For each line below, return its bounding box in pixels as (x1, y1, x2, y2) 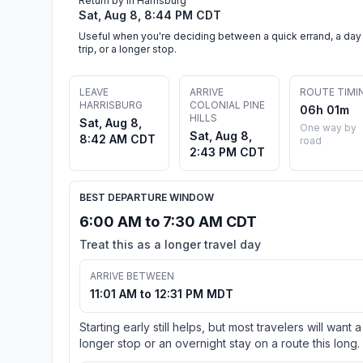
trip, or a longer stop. (79, 42, 177, 55)
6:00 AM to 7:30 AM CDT (79, 212, 257, 230)
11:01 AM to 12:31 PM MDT (90, 286, 233, 301)
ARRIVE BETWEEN (90, 269, 174, 282)
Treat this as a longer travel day (79, 237, 261, 251)
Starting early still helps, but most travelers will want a (79, 319, 361, 334)
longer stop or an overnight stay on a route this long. (79, 335, 360, 350)
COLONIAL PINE (190, 98, 265, 111)
